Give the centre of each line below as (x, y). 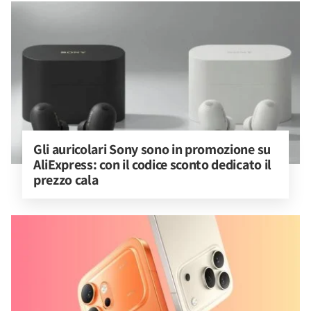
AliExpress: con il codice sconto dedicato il (154, 165)
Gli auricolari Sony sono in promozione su (153, 149)
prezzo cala (66, 180)
